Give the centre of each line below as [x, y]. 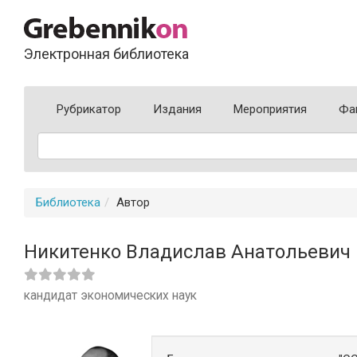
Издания [177, 109]
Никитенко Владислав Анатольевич [187, 252]
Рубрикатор [89, 109]
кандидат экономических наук [110, 296]
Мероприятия [270, 109]
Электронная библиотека [106, 54]
